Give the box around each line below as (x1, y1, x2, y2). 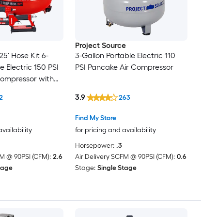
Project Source (75, 40, 126, 50)
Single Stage (97, 164, 137, 172)
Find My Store (75, 114, 116, 123)
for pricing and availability (75, 126, 156, 135)
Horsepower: (75, 141, 114, 150)
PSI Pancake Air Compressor (75, 62, 173, 72)
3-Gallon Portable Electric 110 (75, 50, 175, 60)
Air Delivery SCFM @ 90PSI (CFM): (75, 153, 175, 161)
